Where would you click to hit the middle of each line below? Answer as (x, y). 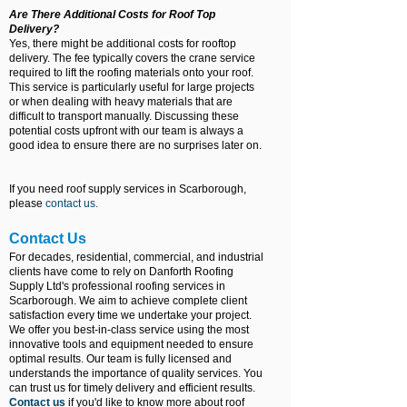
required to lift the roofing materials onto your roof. (131, 73)
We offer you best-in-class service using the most (129, 330)
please (26, 203)
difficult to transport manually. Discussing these (124, 116)
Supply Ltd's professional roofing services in (117, 286)
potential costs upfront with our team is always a (126, 131)
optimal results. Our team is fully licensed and (120, 359)
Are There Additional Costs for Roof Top (112, 15)
